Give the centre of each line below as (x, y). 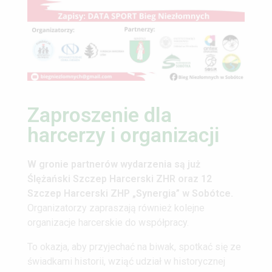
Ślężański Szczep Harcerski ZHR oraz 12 (120, 178)
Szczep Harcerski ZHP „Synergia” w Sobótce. (130, 193)
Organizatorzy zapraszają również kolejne (116, 208)
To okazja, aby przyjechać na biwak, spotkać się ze (134, 246)
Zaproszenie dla (100, 115)
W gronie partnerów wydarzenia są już (114, 164)
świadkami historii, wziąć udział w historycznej (126, 261)
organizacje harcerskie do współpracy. (108, 222)
